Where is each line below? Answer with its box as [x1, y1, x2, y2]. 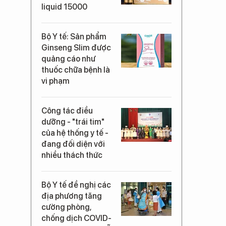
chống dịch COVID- [41, 213, 111, 223]
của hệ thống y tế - [41, 128, 108, 138]
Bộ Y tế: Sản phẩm [41, 32, 106, 41]
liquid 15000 [41, 2, 87, 12]
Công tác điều [41, 106, 93, 116]
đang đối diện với [41, 139, 105, 149]
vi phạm [41, 76, 70, 86]
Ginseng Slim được [41, 43, 111, 52]
